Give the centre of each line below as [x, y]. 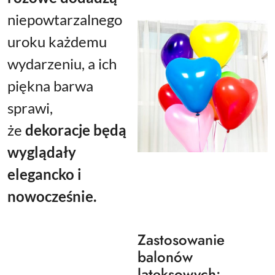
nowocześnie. [52, 196]
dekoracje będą [76, 130]
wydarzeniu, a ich [62, 64]
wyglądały [42, 152]
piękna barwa [50, 86]
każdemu [78, 42]
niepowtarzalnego [65, 20]
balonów [165, 257]
